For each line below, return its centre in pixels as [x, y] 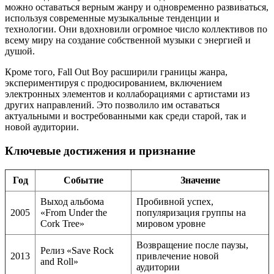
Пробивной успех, [175, 201]
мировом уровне [171, 223]
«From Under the [74, 212]
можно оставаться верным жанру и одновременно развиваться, [137, 7]
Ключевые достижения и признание [100, 150]
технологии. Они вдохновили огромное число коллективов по [136, 29]
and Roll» [59, 261]
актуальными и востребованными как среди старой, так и [126, 116]
